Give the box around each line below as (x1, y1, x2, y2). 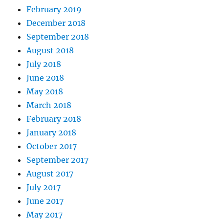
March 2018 (26, 100, 72, 110)
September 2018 (26, 32, 89, 42)
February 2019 (26, 4, 82, 15)
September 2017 (26, 155, 89, 165)
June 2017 (26, 196, 64, 206)
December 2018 (26, 18, 86, 28)
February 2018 (26, 114, 82, 124)
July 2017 (26, 182, 61, 193)
